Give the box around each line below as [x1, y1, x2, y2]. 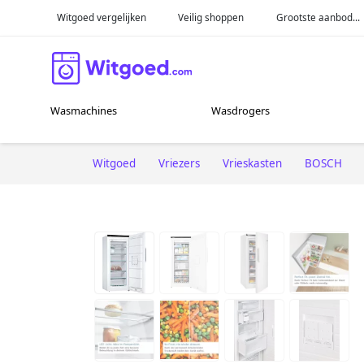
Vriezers [158, 155, 200, 171]
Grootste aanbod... [276, 11, 361, 24]
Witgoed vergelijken [56, 11, 146, 24]
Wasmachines [50, 103, 118, 119]
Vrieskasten [223, 155, 282, 171]
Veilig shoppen [178, 11, 245, 24]
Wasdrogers [211, 103, 271, 119]
